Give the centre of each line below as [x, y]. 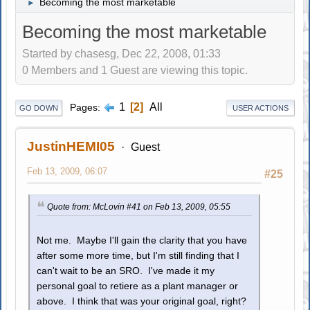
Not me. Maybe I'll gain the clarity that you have [142, 240]
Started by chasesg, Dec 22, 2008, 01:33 [122, 54]
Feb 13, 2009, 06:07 [67, 171]
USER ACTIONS [260, 108]
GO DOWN [39, 108]
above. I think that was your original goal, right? [142, 301]
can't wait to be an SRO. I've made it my [126, 271]
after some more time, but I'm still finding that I [138, 255]
